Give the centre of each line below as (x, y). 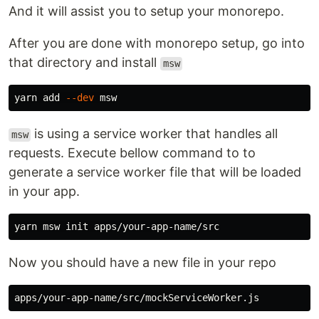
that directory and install (84, 63)
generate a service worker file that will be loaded (155, 172)
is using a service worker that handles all (155, 134)
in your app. (44, 192)
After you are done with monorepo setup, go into (157, 43)
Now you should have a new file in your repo (142, 263)
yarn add (40, 98)
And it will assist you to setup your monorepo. (146, 11)
